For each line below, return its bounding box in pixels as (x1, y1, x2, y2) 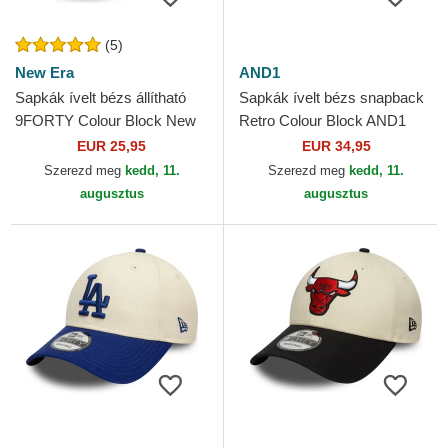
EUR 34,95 (301, 138, 371, 155)
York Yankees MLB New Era (15, 135, 202, 153)
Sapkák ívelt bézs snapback (239, 89, 424, 107)
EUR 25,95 (77, 138, 146, 155)
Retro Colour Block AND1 (239, 112, 406, 130)
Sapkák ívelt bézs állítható (15, 89, 186, 107)
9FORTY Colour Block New (15, 112, 196, 130)
